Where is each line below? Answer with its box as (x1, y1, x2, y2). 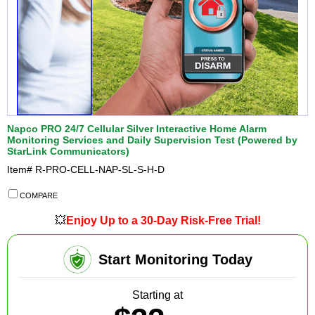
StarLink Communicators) (7, 146, 129, 157)
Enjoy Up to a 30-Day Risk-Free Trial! (65, 214, 261, 227)
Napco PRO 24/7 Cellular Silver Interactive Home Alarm (7, 123, 266, 135)
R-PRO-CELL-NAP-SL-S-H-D (35, 164, 165, 176)
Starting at (132, 288, 183, 301)
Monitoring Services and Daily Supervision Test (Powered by (7, 134, 297, 146)
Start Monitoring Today (98, 252, 252, 268)
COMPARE (18, 191, 58, 200)
